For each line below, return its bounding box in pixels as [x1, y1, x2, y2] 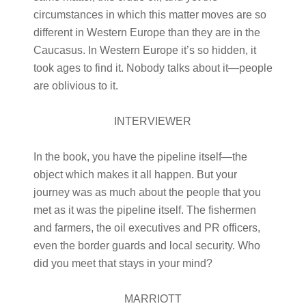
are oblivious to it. [33, 80, 118, 92]
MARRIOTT [124, 293, 182, 305]
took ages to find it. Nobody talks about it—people [33, 62, 273, 74]
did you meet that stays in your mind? [33, 258, 212, 269]
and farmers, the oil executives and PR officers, [33, 222, 260, 234]
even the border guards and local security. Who [33, 240, 260, 251]
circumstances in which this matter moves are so [33, 9, 266, 20]
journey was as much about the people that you [33, 186, 261, 198]
